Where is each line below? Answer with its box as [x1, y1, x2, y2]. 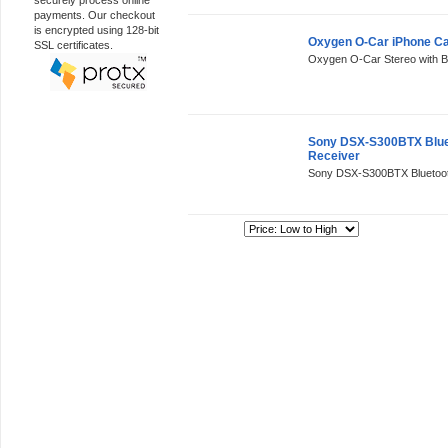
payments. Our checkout [34, 9, 155, 21]
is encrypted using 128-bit [34, 24, 159, 36]
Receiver [308, 149, 360, 163]
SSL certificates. [34, 39, 113, 51]
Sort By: [198, 223, 241, 235]
